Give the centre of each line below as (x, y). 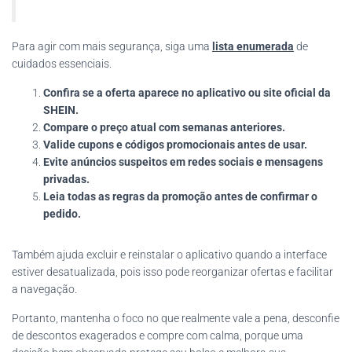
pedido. (62, 214)
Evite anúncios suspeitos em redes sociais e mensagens (183, 162)
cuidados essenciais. (62, 64)
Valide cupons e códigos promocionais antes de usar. (175, 145)
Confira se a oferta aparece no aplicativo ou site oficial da (187, 93)
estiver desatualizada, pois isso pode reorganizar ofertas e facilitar (172, 272)
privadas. (66, 180)
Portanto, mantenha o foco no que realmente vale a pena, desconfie (176, 319)
